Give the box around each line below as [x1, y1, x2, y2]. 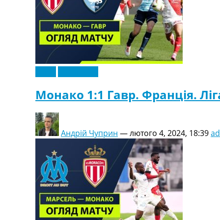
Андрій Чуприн [61, 128, 118, 139]
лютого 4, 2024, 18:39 [130, 128, 209, 139]
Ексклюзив [58, 66, 98, 77]
